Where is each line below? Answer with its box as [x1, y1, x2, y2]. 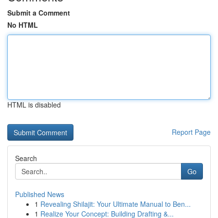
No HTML [7, 20, 38, 30]
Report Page [172, 127, 211, 137]
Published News [15, 189, 64, 199]
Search [15, 153, 37, 163]
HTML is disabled [7, 100, 61, 109]
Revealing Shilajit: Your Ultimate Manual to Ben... [40, 199, 191, 209]
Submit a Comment [7, 8, 70, 18]
